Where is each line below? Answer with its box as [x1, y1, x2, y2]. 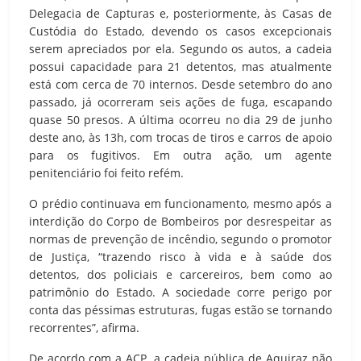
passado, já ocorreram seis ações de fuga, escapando [29, 93, 332, 110]
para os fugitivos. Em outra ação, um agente [29, 147, 332, 163]
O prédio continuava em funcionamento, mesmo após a [29, 195, 332, 211]
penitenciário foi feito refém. [29, 164, 184, 180]
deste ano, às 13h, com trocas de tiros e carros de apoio [29, 129, 332, 145]
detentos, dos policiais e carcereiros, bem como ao [29, 266, 332, 282]
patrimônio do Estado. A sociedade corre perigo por [29, 284, 332, 300]
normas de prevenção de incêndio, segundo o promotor [29, 230, 332, 247]
